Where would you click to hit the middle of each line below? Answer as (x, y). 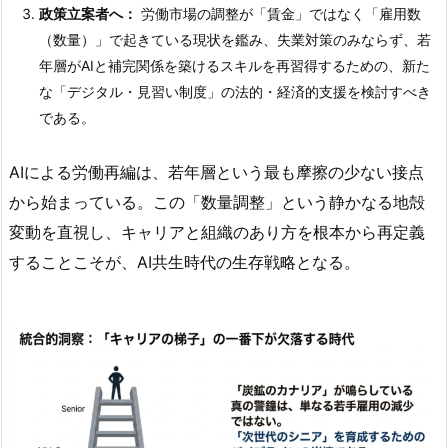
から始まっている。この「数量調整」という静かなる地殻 (217, 201)
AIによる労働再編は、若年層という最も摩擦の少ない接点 (216, 171)
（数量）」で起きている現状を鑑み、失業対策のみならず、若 (235, 40)
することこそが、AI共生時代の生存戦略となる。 (184, 261)
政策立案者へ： (88, 14)
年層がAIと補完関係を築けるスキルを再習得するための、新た (234, 66)
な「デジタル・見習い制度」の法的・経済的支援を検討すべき (235, 92)
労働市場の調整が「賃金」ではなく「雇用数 (279, 14)
